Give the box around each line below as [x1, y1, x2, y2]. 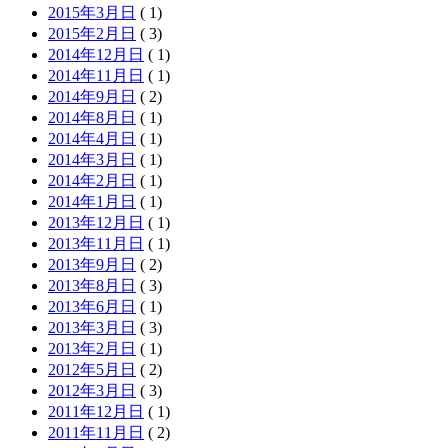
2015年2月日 [48, 24, 136, 42]
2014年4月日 [48, 129, 136, 147]
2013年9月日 [48, 255, 136, 273]
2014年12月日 [48, 45, 144, 63]
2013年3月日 [48, 318, 136, 336]
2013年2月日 [48, 339, 136, 357]
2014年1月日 [48, 192, 136, 210]
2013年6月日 [48, 297, 136, 315]
